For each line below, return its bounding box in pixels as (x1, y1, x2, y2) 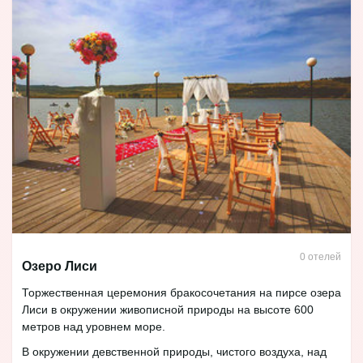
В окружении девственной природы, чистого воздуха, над (22, 344, 327, 358)
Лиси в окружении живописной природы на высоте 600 (22, 302, 314, 316)
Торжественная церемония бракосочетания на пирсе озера (22, 285, 341, 299)
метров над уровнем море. (22, 319, 165, 333)
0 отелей (299, 250, 341, 263)
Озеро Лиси (22, 258, 97, 273)
